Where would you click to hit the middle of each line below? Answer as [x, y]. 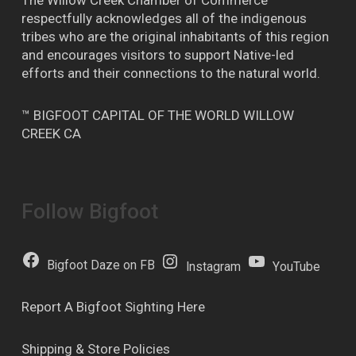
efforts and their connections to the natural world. [170, 74]
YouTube [296, 267]
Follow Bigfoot [89, 212]
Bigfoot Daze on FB [101, 266]
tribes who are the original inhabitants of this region [175, 37]
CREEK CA [51, 134]
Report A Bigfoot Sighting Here [113, 307]
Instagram [214, 267]
